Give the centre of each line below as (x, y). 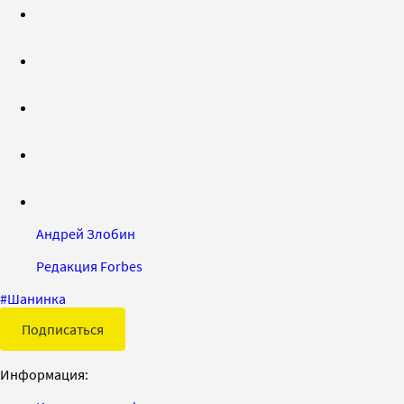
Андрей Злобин (86, 233)
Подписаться (63, 329)
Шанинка (37, 298)
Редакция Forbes (89, 266)
